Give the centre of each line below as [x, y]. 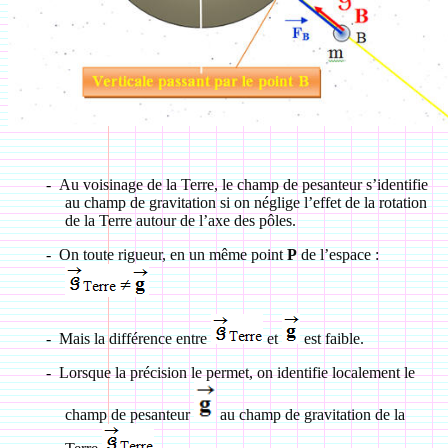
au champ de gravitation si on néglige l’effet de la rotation [245, 202]
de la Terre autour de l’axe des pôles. [180, 220]
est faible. [331, 338]
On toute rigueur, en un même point [172, 254]
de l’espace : [337, 254]
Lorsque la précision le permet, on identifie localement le [236, 372]
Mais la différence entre [134, 338]
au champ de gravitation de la [310, 414]
